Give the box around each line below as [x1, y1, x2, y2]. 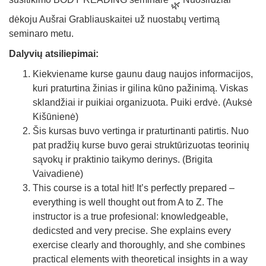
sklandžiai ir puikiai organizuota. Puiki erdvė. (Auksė [33, 97, 252, 107]
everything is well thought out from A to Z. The [33, 197, 223, 207]
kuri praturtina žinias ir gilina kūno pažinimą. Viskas [33, 83, 248, 93]
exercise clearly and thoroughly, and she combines [33, 240, 245, 250]
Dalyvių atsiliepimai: [9, 49, 99, 59]
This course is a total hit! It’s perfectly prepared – [33, 183, 235, 193]
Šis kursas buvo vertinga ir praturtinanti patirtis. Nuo [33, 126, 249, 136]
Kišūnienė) [33, 112, 78, 122]
